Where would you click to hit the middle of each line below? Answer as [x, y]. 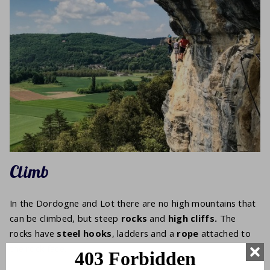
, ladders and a [144, 233]
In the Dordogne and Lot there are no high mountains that [133, 203]
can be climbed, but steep [65, 218]
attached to [225, 233]
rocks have [33, 233]
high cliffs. [193, 218]
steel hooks [84, 233]
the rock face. [38, 248]
